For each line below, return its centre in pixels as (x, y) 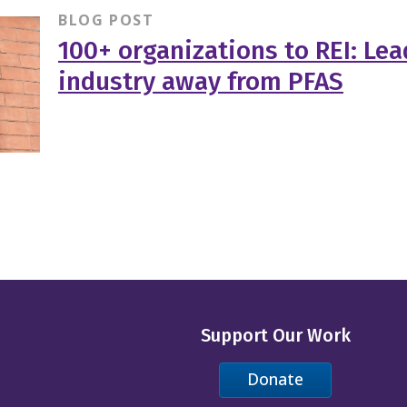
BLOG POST (106, 20)
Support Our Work (275, 335)
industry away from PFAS (200, 81)
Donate (276, 379)
